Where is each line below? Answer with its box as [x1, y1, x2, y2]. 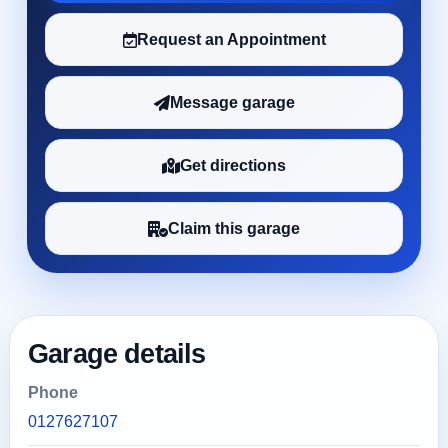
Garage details [28, 338, 206, 369]
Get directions [180, 157, 286, 174]
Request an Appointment [136, 31, 326, 48]
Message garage [169, 94, 295, 111]
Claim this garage [168, 220, 300, 237]
